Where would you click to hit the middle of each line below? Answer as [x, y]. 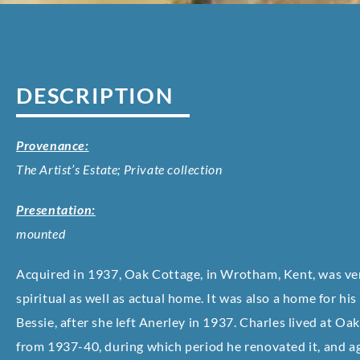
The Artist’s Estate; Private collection [119, 170]
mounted [41, 234]
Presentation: [56, 210]
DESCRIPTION [95, 96]
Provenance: [53, 145]
